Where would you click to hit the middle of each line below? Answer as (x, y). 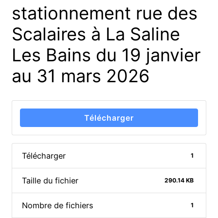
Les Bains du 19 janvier (106, 55)
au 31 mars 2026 (81, 76)
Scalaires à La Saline (96, 34)
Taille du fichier (50, 181)
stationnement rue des (105, 13)
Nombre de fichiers (58, 206)
